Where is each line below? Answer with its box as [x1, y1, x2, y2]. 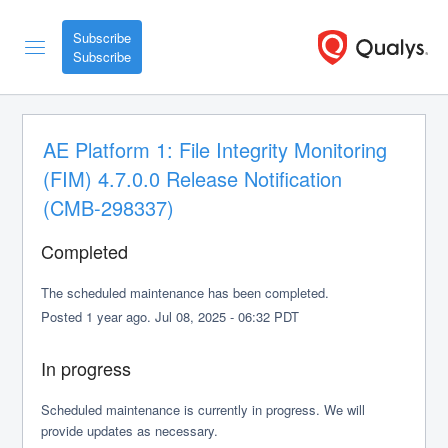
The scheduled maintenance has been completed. [41, 283, 330, 302]
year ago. [93, 307, 156, 326]
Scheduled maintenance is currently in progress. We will [41, 400, 366, 419]
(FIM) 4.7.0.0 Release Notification [43, 164, 343, 193]
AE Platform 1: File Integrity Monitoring [43, 135, 388, 164]
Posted [41, 307, 87, 326]
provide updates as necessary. [41, 421, 219, 440]
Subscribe [73, 28, 131, 47]
